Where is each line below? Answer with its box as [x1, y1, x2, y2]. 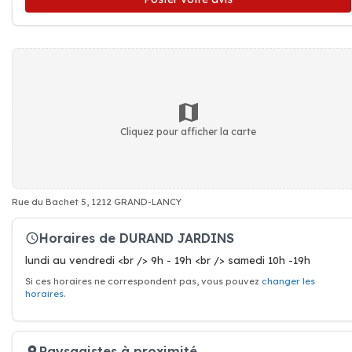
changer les [262, 276, 315, 287]
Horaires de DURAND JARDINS [39, 229, 234, 246]
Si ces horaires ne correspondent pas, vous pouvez [25, 276, 262, 287]
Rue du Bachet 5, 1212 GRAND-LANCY [12, 196, 181, 207]
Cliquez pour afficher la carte [120, 125, 256, 137]
